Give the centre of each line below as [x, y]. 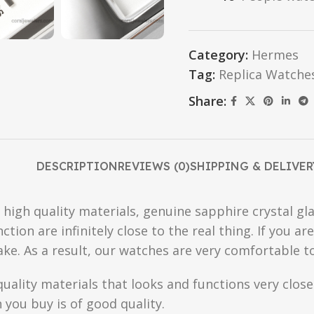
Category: [218, 55]
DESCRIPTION [77, 166]
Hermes [275, 55]
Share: [207, 101]
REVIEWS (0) [154, 166]
